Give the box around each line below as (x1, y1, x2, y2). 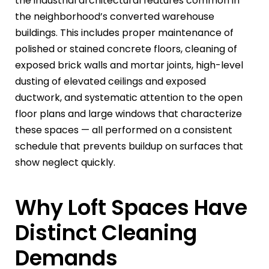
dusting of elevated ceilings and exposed (15, 74, 206, 88)
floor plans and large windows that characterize (15, 106, 242, 121)
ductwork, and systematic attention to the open (15, 90, 243, 104)
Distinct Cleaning (15, 217, 197, 247)
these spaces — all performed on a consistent (15, 122, 232, 137)
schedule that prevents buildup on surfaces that (15, 139, 243, 153)
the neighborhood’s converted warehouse (15, 9, 214, 23)
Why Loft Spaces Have (15, 192, 247, 222)
